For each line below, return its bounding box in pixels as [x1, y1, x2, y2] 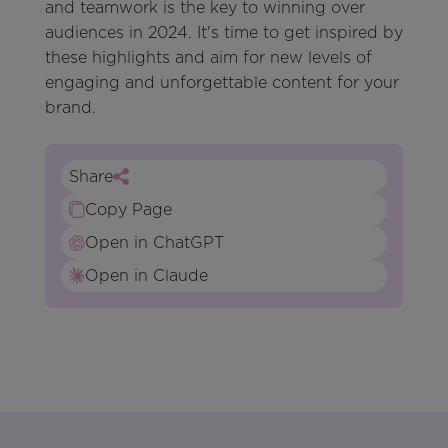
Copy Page [84, 200, 172, 220]
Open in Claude [84, 266, 208, 286]
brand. [44, 98, 96, 118]
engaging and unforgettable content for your [44, 73, 399, 93]
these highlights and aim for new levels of [44, 48, 372, 68]
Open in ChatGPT [84, 233, 224, 253]
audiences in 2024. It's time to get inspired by [44, 23, 403, 43]
